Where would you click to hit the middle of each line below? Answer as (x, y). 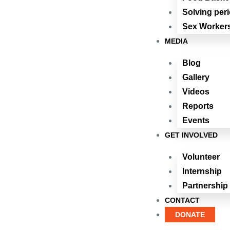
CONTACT (182, 200)
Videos (196, 91)
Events (196, 120)
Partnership (205, 185)
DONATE (190, 214)
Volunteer (201, 157)
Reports (198, 106)
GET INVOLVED (191, 135)
